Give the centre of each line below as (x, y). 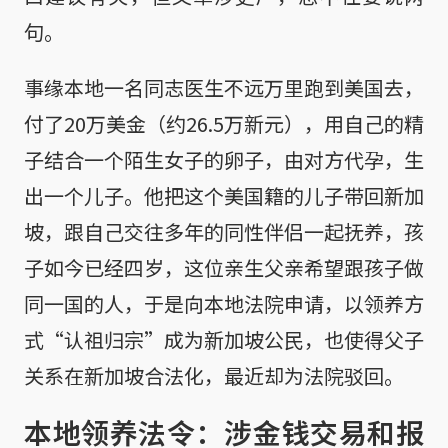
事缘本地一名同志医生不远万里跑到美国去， (224, 87)
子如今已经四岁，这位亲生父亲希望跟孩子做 (224, 267)
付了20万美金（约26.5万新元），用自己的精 (224, 123)
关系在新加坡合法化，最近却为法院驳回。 (214, 375)
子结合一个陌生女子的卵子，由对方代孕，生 (224, 159)
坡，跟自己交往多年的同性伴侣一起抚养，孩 (224, 231)
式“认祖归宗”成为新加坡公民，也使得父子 (224, 339)
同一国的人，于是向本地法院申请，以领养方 (224, 303)
